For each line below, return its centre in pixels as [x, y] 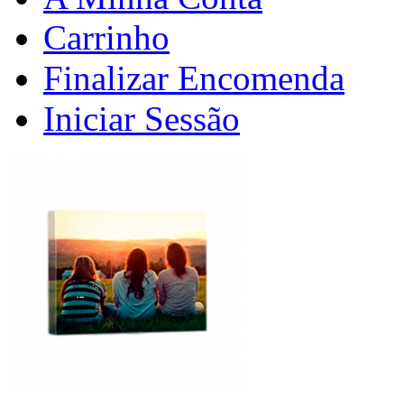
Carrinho [106, 37]
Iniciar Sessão [142, 118]
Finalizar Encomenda [194, 78]
